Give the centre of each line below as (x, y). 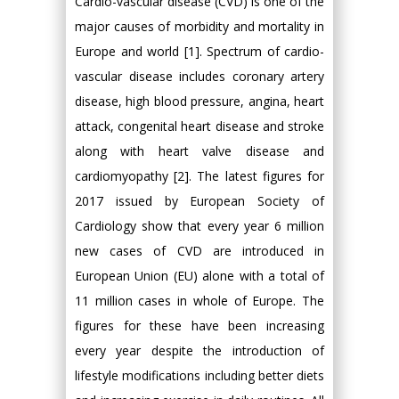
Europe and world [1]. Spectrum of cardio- (199, 51)
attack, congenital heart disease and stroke (199, 126)
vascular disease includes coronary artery (199, 76)
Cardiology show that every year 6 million (199, 226)
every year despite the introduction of (199, 350)
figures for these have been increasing (199, 326)
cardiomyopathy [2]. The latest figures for (199, 176)
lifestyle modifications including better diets (199, 375)
